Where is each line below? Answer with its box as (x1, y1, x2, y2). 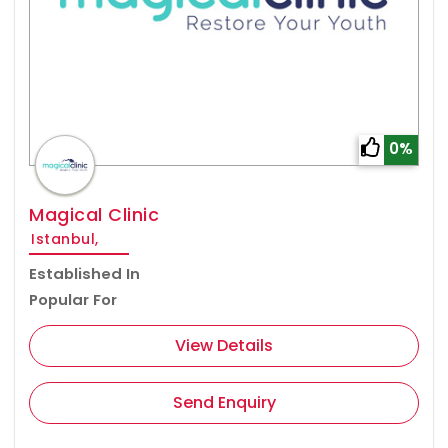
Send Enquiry (172, 391, 276, 415)
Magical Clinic (29, 202, 159, 228)
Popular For (29, 289, 117, 311)
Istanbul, (31, 229, 99, 250)
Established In (29, 263, 140, 285)
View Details (175, 334, 273, 358)
